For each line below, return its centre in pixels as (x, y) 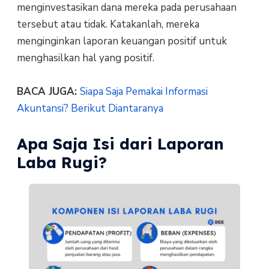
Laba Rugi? (62, 162)
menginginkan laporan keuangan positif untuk (122, 41)
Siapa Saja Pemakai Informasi (144, 92)
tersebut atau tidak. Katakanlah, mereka (108, 25)
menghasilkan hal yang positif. (85, 58)
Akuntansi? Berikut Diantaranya (90, 109)
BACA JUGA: (48, 92)
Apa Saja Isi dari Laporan (120, 144)
